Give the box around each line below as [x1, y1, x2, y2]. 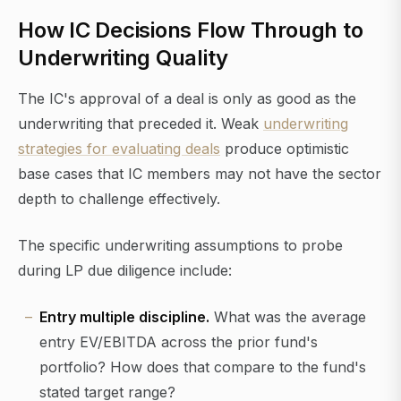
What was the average [209, 308, 366, 327]
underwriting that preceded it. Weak [18, 115, 263, 133]
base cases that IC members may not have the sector [18, 165, 381, 183]
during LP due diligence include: [18, 261, 232, 280]
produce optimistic [220, 140, 349, 158]
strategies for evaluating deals [18, 140, 220, 158]
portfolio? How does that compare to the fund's [39, 358, 366, 377]
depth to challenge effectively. [18, 190, 220, 209]
